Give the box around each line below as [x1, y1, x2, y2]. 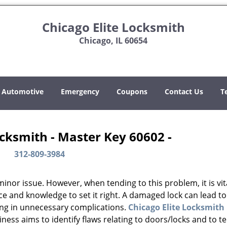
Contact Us [165, 87, 203, 96]
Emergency [61, 87, 99, 96]
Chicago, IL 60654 [79, 35, 148, 46]
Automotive [2, 87, 44, 96]
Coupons [117, 87, 147, 96]
